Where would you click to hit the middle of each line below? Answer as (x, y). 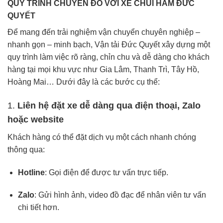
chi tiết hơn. (38, 208)
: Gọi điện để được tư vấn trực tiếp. (106, 172)
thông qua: (26, 149)
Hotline (31, 172)
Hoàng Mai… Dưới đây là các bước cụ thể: (84, 82)
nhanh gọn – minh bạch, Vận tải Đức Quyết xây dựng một (109, 44)
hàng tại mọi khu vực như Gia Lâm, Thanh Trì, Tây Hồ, (103, 69)
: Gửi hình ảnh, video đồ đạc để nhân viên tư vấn (120, 195)
